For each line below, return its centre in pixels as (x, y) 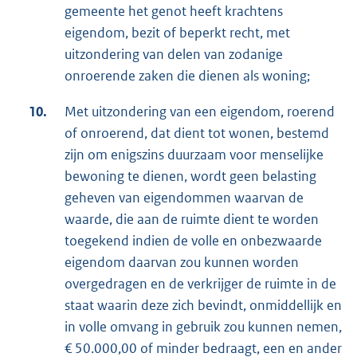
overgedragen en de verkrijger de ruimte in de (200, 284)
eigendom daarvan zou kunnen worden (182, 263)
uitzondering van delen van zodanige (174, 55)
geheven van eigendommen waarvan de (184, 198)
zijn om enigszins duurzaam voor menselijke (194, 155)
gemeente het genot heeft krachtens (174, 12)
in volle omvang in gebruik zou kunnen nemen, (203, 327)
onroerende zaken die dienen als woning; (187, 76)
